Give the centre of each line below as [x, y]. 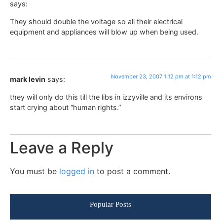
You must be [35, 171]
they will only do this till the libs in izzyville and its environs [106, 97]
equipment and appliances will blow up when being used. [104, 32]
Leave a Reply [62, 147]
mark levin [28, 79]
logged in [77, 171]
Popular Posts [110, 204]
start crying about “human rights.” [65, 107]
